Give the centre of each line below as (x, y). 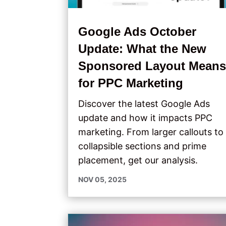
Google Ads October (137, 31)
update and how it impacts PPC (146, 118)
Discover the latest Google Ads (144, 103)
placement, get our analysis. (138, 160)
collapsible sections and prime (143, 146)
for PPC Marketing (131, 83)
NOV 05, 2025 (103, 179)
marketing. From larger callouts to (151, 132)
